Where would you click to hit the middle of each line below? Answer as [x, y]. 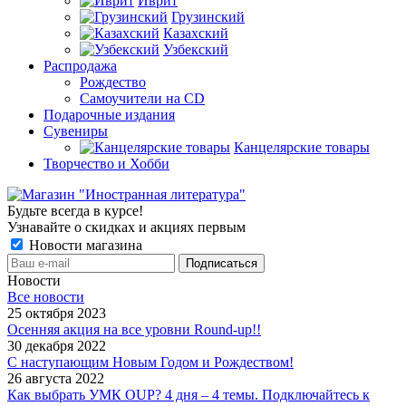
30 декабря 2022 [57, 345]
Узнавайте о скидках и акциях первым [126, 227]
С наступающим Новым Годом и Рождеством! [150, 362]
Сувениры [76, 130]
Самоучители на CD [142, 98]
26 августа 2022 [56, 378]
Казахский [196, 33]
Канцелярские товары [302, 147]
